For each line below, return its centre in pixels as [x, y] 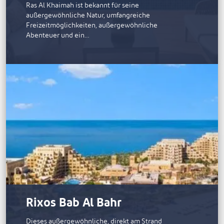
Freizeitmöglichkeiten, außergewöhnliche [92, 25]
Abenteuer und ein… [58, 35]
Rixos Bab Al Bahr [74, 203]
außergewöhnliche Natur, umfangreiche [88, 15]
